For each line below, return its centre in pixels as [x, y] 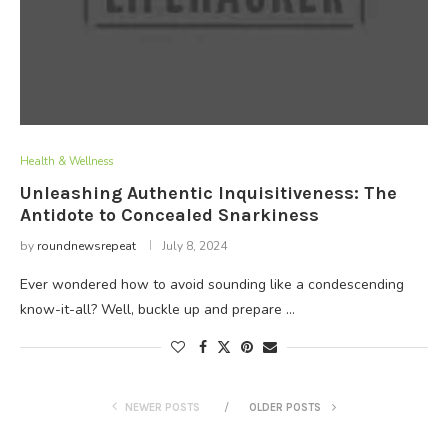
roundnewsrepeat [86, 246]
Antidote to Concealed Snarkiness [169, 215]
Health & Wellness [66, 161]
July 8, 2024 [194, 246]
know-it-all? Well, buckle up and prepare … [157, 309]
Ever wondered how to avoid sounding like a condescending [212, 284]
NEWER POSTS [162, 407]
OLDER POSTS [286, 407]
